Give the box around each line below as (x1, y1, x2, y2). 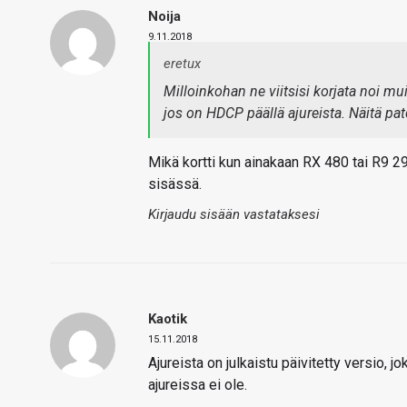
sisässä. (148, 175, 202, 193)
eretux (164, 55, 201, 72)
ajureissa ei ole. (148, 376, 247, 393)
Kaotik (148, 311, 187, 327)
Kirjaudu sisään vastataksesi (148, 206, 320, 223)
